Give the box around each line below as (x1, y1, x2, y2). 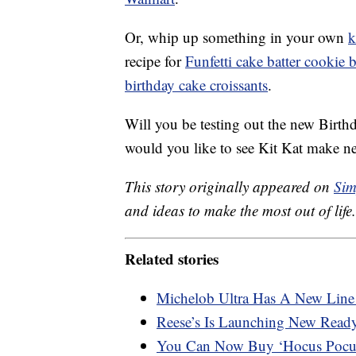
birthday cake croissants (125, 75, 268, 95)
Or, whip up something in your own (125, 27, 348, 48)
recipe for (125, 51, 185, 72)
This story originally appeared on (125, 176, 334, 197)
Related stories (125, 247, 219, 269)
